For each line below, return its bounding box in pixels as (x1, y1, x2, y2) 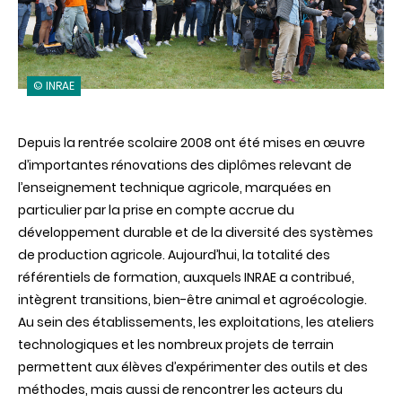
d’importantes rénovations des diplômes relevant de (18, 155, 352, 174)
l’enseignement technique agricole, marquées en (18, 178, 331, 197)
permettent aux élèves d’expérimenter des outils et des (18, 357, 368, 376)
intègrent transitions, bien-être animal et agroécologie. (18, 290, 367, 309)
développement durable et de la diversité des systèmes (18, 223, 373, 241)
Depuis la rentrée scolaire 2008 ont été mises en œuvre (18, 133, 365, 152)
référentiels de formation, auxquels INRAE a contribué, (18, 267, 354, 286)
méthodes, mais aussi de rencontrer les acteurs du (18, 380, 343, 398)
